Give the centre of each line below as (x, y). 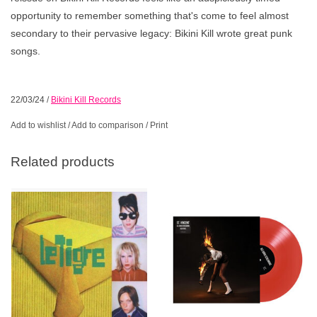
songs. (25, 51)
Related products (63, 162)
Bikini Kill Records (86, 99)
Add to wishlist (38, 125)
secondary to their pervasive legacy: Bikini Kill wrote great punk (151, 33)
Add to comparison (109, 125)
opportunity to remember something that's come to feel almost (150, 15)
